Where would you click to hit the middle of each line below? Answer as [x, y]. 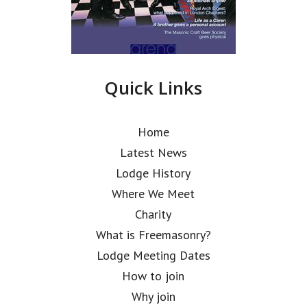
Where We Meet [153, 194]
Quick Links [153, 88]
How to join [153, 276]
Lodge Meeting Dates [153, 255]
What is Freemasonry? [153, 235]
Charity [153, 214]
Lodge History [153, 173]
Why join [153, 296]
